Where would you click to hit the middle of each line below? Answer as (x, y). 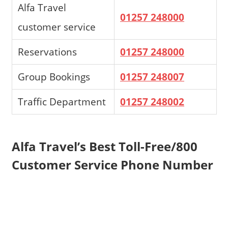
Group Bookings (54, 76)
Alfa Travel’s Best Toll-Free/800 (104, 147)
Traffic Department (62, 101)
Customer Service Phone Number (112, 165)
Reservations (48, 51)
